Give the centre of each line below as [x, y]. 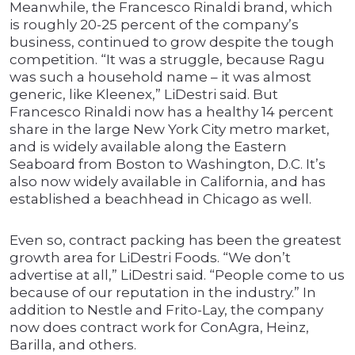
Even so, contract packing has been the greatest [176, 240]
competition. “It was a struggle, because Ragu [167, 60]
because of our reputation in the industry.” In [163, 293]
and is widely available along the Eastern [148, 147]
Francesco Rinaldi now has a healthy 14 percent [172, 112]
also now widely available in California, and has [168, 182]
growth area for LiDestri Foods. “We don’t [150, 258]
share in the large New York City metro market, [170, 130]
